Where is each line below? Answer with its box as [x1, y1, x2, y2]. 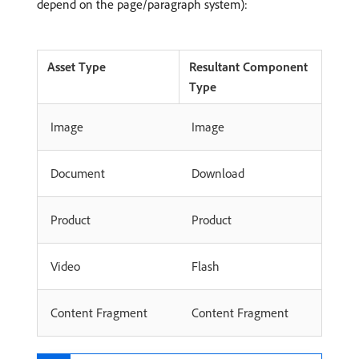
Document [50, 164, 105, 181]
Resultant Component [189, 58, 308, 75]
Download [192, 164, 244, 181]
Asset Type [47, 58, 106, 75]
